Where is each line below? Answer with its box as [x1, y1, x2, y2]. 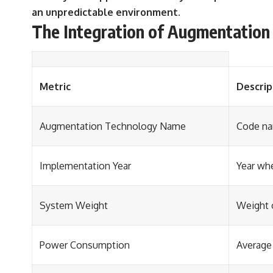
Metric [40, 80, 71, 93]
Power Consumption [40, 238, 130, 251]
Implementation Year [40, 159, 131, 172]
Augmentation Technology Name [40, 119, 186, 132]
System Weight [40, 199, 108, 211]
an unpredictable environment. [32, 6, 180, 19]
